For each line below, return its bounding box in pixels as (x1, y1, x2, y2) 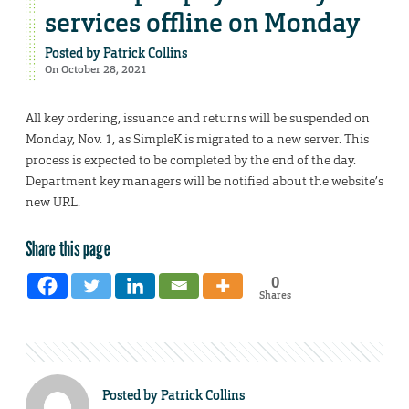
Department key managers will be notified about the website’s (26, 173, 383, 190)
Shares (258, 288, 291, 302)
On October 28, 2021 (45, 62, 147, 78)
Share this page (26, 236, 110, 261)
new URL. (26, 194, 80, 211)
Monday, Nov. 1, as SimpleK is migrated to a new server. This (26, 131, 369, 148)
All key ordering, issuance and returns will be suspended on (26, 110, 370, 127)
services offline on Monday (45, 6, 360, 41)
